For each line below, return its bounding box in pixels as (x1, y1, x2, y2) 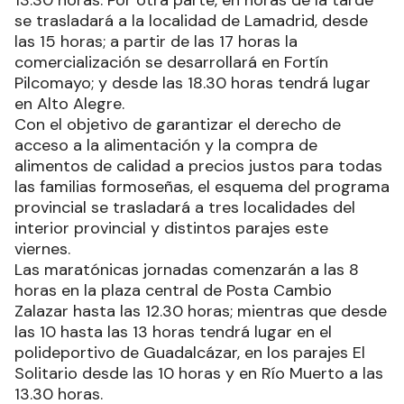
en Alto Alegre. (14, 93, 124, 115)
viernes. (14, 238, 75, 261)
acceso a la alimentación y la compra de (14, 134, 317, 157)
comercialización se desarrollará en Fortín (14, 51, 328, 74)
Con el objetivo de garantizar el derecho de (14, 114, 341, 136)
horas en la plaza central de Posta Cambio (14, 280, 332, 302)
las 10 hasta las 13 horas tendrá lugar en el (14, 321, 332, 344)
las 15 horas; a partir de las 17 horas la (14, 31, 298, 53)
